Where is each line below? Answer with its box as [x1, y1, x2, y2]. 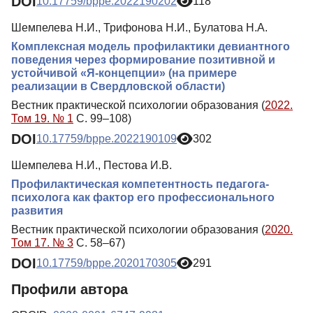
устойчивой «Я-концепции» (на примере [11, 66, 237, 79]
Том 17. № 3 [11, 236, 73, 249]
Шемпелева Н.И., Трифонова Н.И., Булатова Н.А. [11, 21, 268, 34]
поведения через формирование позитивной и [11, 53, 275, 66]
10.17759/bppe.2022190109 [36, 133, 177, 145]
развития [11, 204, 63, 217]
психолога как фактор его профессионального [11, 191, 275, 203]
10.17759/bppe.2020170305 [36, 257, 177, 270]
